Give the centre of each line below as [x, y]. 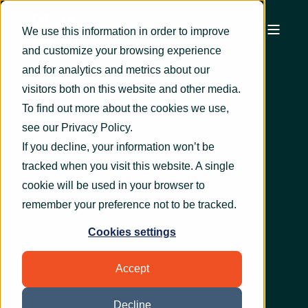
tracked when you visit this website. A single [128, 166]
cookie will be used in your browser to [113, 185]
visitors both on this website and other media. [131, 89]
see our [42, 128]
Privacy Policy [96, 128]
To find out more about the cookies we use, [125, 108]
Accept [132, 269]
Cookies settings [132, 232]
